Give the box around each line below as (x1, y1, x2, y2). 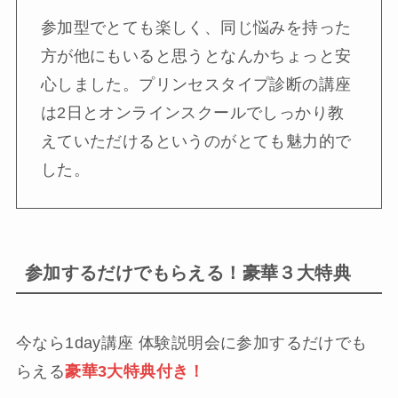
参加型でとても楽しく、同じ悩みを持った (40, 18, 352, 36)
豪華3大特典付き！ (65, 362, 205, 381)
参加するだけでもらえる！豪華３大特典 (24, 262, 352, 283)
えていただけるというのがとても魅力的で (40, 131, 352, 150)
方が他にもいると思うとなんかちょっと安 (40, 46, 352, 65)
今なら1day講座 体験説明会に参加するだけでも (15, 334, 368, 353)
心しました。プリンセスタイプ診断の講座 (40, 75, 352, 93)
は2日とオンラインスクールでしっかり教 (40, 103, 345, 122)
